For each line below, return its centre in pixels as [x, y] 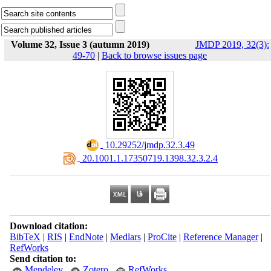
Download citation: [48, 226]
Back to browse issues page [154, 55]
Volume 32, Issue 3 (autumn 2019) [80, 44]
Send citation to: [43, 259]
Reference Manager [220, 237]
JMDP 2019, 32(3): [232, 44]
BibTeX [25, 237]
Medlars [125, 237]
